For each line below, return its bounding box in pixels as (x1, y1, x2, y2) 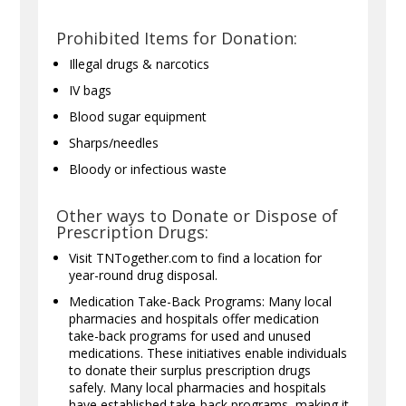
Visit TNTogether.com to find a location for (69, 248, 323, 266)
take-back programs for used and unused (69, 326, 312, 344)
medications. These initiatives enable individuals (69, 343, 348, 362)
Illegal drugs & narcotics (69, 54, 210, 72)
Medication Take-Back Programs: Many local (69, 292, 333, 310)
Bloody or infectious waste (69, 159, 227, 178)
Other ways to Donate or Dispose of (56, 204, 339, 227)
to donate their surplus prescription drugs (69, 361, 312, 379)
